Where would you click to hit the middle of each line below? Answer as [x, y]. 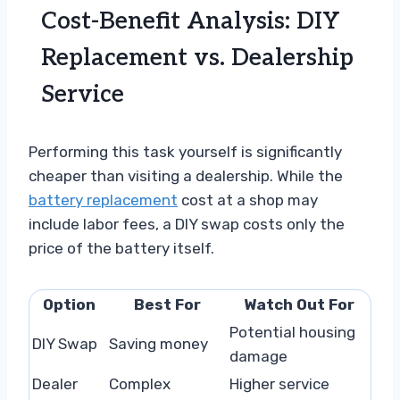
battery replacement [103, 200]
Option [69, 304]
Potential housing [292, 332]
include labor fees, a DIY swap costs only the [187, 224]
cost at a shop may [248, 200]
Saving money [158, 343]
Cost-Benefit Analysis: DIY [191, 21]
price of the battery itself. [121, 248]
